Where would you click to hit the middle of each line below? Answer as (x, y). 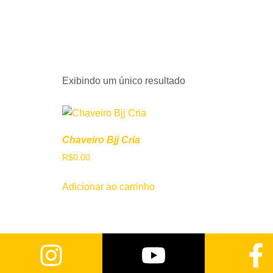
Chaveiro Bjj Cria (101, 140)
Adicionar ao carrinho (108, 187)
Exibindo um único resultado (124, 81)
